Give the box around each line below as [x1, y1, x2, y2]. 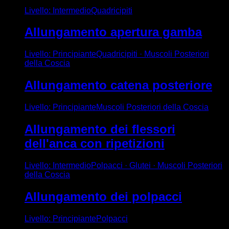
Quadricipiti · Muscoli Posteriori [96, 50, 209, 59]
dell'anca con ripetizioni [25, 136, 165, 151]
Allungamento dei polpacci [25, 189, 182, 203]
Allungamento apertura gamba [25, 25, 202, 39]
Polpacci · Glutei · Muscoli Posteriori [91, 161, 222, 170]
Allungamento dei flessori [25, 122, 175, 136]
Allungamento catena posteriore [25, 78, 212, 93]
